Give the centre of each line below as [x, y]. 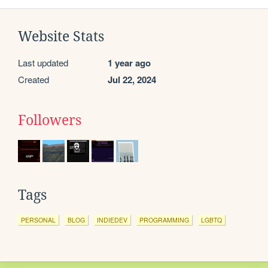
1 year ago [129, 63]
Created [33, 79]
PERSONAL [38, 220]
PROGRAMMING [164, 220]
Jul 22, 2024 [132, 79]
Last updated [43, 62]
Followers [50, 120]
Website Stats [61, 36]
